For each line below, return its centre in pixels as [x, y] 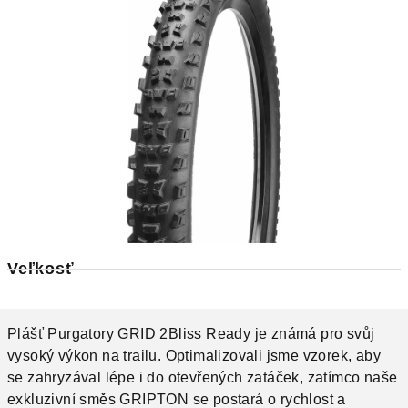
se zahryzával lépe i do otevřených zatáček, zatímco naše [203, 377]
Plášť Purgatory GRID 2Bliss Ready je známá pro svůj [191, 334]
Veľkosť [41, 269]
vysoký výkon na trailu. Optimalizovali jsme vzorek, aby [194, 356]
